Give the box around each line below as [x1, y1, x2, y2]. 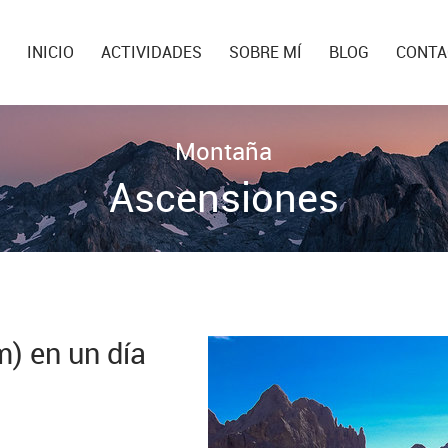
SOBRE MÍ [229, 41, 302, 63]
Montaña [175, 134, 273, 167]
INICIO [26, 41, 74, 63]
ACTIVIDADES [100, 41, 202, 63]
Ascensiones [108, 169, 339, 224]
